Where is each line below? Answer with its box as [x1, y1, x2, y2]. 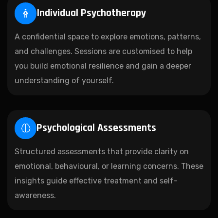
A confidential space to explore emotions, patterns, [15, 32, 201, 41]
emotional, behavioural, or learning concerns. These [15, 161, 203, 171]
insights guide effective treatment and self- [15, 176, 178, 185]
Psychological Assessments [36, 121, 156, 135]
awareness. [15, 190, 56, 200]
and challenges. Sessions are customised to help [15, 46, 192, 56]
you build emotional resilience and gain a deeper [15, 61, 191, 71]
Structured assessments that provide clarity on [15, 146, 189, 156]
